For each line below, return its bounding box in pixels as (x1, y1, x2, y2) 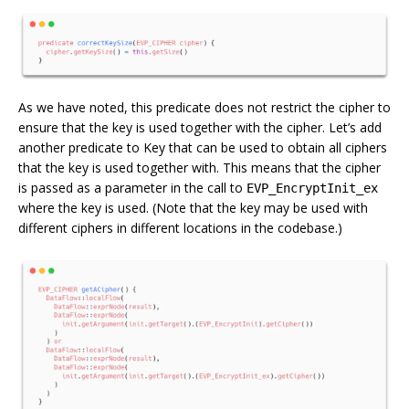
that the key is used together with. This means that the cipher (18, 158, 381, 176)
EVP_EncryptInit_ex (246, 180, 378, 195)
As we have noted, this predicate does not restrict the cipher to (18, 98, 391, 116)
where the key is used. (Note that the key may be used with (18, 198, 368, 216)
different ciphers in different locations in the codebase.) (18, 218, 342, 236)
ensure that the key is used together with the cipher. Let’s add (18, 118, 382, 136)
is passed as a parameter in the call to (18, 178, 246, 196)
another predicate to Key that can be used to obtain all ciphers (18, 138, 387, 156)
